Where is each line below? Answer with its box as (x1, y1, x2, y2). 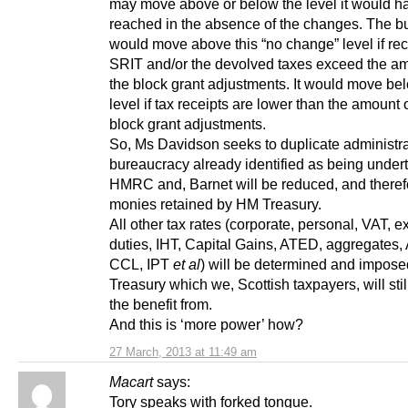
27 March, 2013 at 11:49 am (109, 345, 257, 360)
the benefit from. (109, 296, 212, 313)
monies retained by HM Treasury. (109, 196, 321, 213)
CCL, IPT (109, 256, 173, 273)
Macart (109, 373, 153, 391)
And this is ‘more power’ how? (109, 316, 303, 333)
